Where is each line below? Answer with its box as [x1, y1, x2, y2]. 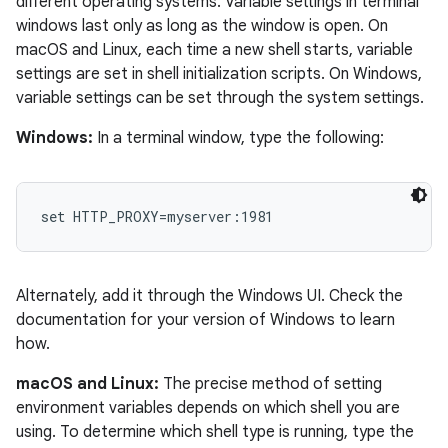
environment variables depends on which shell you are [16, 398, 400, 418]
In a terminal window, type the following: [93, 128, 384, 148]
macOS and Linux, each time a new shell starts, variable [16, 40, 413, 60]
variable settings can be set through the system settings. [16, 88, 424, 108]
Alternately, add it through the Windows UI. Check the [16, 286, 403, 306]
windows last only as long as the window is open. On [16, 16, 388, 36]
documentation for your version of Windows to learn [16, 310, 395, 330]
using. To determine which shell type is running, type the [16, 422, 414, 442]
